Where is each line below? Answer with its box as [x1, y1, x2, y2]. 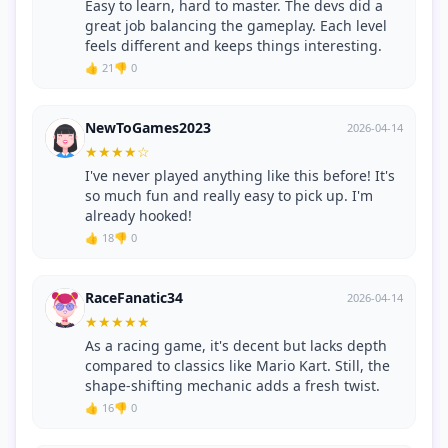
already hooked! [85, 206, 192, 226]
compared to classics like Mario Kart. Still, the [85, 356, 390, 376]
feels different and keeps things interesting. [85, 36, 382, 56]
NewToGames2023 [85, 118, 211, 138]
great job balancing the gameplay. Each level [85, 16, 387, 36]
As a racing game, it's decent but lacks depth [85, 336, 387, 356]
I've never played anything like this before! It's [85, 166, 395, 186]
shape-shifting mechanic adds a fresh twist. [85, 376, 380, 396]
